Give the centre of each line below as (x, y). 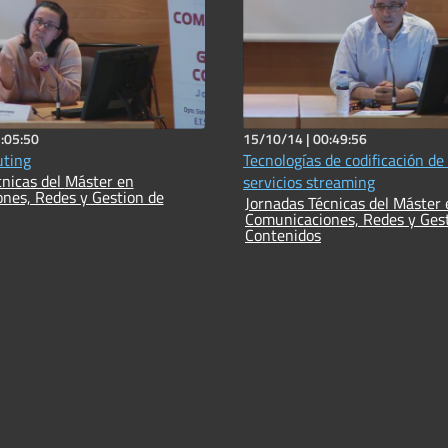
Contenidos (283, 235)
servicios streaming (309, 182)
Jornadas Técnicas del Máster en (319, 203)
